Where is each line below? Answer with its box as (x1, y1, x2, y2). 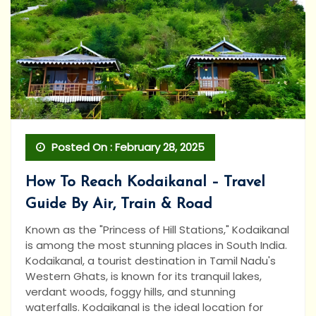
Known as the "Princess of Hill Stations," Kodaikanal (25, 222, 289, 238)
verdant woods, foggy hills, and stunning (25, 284, 236, 300)
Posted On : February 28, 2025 (49, 140, 205, 155)
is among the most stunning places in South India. (25, 238, 287, 253)
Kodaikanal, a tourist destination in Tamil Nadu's (25, 253, 276, 269)
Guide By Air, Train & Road (25, 197, 212, 212)
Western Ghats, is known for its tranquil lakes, (25, 269, 262, 284)
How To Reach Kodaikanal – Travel (25, 175, 265, 190)
